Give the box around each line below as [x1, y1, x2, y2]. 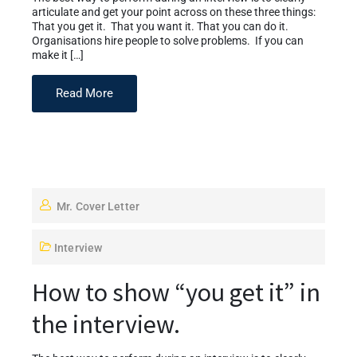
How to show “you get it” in [32, 276, 320, 308]
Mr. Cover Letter [57, 199, 139, 213]
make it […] [32, 48, 84, 62]
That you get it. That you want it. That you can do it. [32, 19, 288, 33]
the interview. [32, 308, 180, 340]
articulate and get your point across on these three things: [32, 5, 316, 19]
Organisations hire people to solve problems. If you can [32, 33, 304, 48]
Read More [56, 85, 113, 100]
